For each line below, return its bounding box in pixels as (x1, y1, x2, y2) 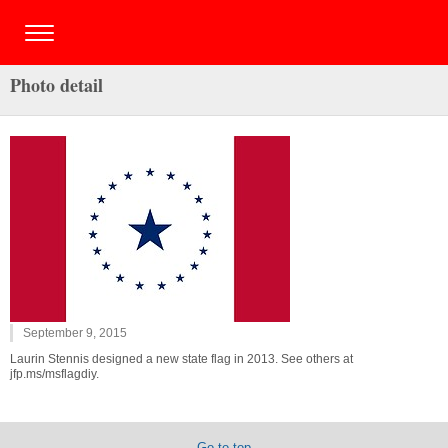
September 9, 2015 (23, 326, 127, 340)
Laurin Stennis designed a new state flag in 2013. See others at (10, 352, 353, 366)
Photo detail (10, 72, 103, 98)
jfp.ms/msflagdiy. (10, 367, 99, 381)
